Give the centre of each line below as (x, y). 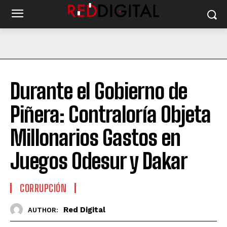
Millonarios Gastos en (95, 138)
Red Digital (84, 210)
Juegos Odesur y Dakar (99, 161)
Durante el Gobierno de (99, 91)
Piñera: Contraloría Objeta (110, 115)
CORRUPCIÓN (43, 188)
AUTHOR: (43, 210)
